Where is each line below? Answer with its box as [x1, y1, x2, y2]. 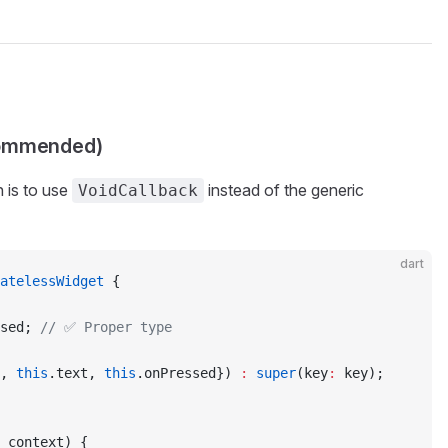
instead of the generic [204, 180, 364, 200]
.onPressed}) [136, 365, 240, 381]
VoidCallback [78, 181, 198, 200]
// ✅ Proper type [40, 319, 172, 335]
